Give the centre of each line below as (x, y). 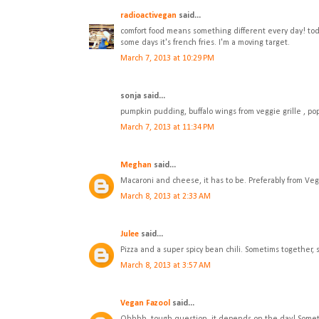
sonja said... (143, 96)
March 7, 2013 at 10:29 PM (167, 59)
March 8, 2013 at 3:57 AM (166, 266)
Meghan (136, 166)
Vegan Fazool (145, 304)
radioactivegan (148, 16)
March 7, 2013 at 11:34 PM (167, 128)
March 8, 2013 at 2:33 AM (166, 197)
